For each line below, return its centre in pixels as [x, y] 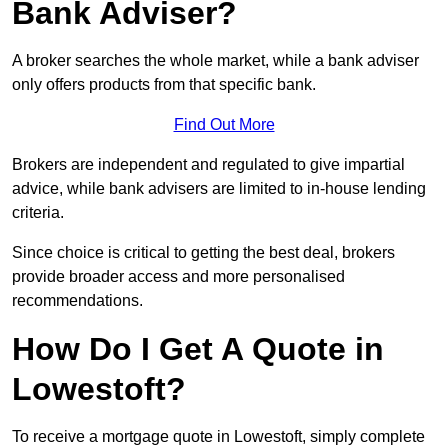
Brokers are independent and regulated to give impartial [208, 165]
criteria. [38, 213]
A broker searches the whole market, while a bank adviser [215, 61]
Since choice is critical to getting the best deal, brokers [203, 253]
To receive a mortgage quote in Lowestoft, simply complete [218, 437]
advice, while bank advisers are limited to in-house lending [219, 189]
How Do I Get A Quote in [198, 349]
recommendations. [77, 301]
